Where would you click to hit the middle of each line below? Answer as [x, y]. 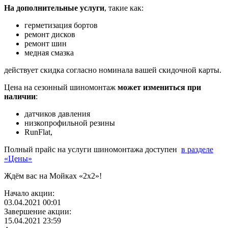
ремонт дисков [50, 35]
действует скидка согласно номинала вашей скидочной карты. [113, 70]
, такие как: [124, 8]
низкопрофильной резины [70, 123]
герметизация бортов [61, 25]
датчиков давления [57, 114]
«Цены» [18, 159]
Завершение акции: [38, 212]
